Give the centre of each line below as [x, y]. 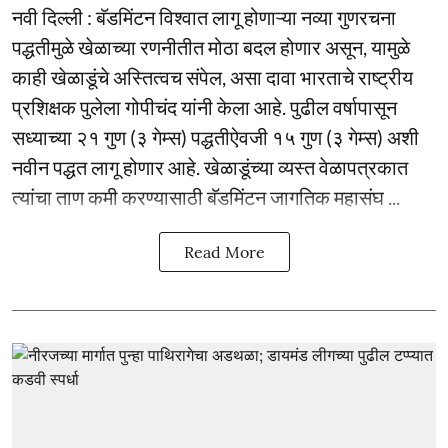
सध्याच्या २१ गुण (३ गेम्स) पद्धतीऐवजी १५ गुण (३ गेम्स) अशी [215, 136]
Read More [224, 251]
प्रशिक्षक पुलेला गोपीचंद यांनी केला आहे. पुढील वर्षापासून [204, 106]
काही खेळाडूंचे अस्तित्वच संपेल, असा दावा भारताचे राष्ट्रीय [212, 76]
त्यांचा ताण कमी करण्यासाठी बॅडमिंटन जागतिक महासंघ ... [206, 196]
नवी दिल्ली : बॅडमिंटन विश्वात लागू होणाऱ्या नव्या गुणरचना [204, 16]
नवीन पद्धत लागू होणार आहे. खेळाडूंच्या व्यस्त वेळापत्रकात [210, 166]
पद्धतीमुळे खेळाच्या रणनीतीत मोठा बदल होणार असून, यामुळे [211, 46]
